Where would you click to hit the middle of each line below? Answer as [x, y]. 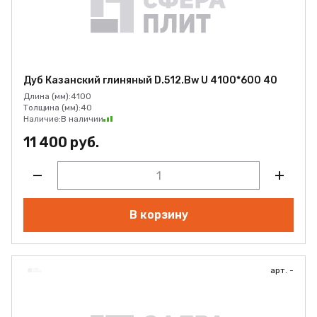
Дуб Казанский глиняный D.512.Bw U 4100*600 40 [150, 80]
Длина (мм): [47, 96]
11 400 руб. [61, 142]
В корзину [158, 215]
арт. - [282, 270]
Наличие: [42, 119]
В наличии [82, 119]
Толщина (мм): [52, 108]
